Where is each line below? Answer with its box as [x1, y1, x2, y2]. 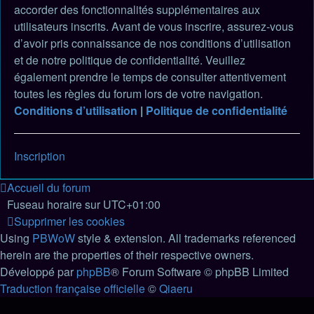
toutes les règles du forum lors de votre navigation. [14, 86, 263, 102]
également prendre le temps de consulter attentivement [14, 69, 286, 85]
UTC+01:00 [103, 196, 161, 212]
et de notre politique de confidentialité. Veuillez [14, 52, 245, 68]
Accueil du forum [7, 179, 90, 196]
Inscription [14, 148, 65, 164]
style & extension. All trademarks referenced [75, 230, 296, 246]
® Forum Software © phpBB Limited [111, 264, 289, 280]
